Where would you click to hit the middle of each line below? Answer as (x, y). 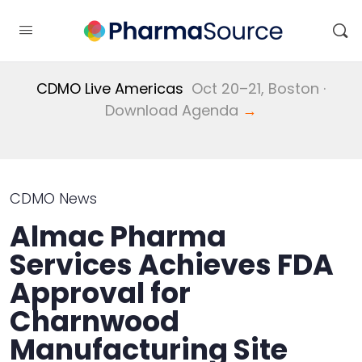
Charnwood (95, 321)
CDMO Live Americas (110, 88)
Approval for (100, 293)
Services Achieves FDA (172, 265)
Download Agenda (174, 110)
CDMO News (53, 198)
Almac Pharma (118, 236)
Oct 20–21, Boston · (255, 88)
